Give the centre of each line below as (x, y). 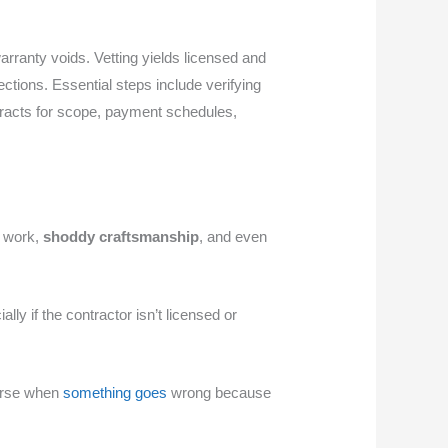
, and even (233, 236)
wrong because (219, 392)
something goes (115, 392)
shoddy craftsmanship (121, 236)
